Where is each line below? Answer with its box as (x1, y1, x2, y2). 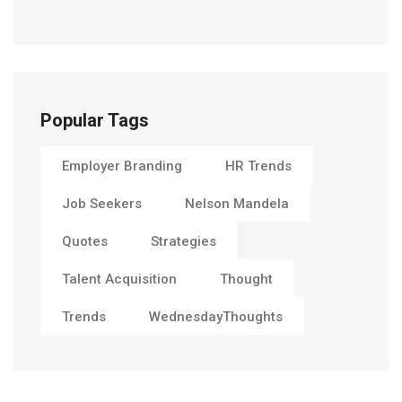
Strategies (151, 233, 216, 249)
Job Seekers (62, 196, 142, 212)
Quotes (62, 233, 108, 249)
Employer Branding (62, 158, 182, 174)
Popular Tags (40, 109, 149, 131)
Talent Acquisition (62, 271, 177, 287)
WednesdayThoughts (149, 309, 283, 325)
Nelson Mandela (185, 196, 289, 212)
